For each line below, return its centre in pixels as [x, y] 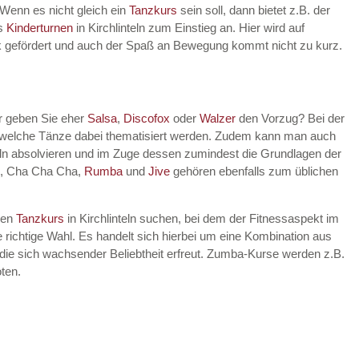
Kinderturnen [41, 28]
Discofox [147, 118]
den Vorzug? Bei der [290, 118]
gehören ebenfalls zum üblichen [254, 171]
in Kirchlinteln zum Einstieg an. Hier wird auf [190, 28]
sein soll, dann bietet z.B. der [255, 10]
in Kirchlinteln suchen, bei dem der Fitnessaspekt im [203, 218]
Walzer [218, 118]
